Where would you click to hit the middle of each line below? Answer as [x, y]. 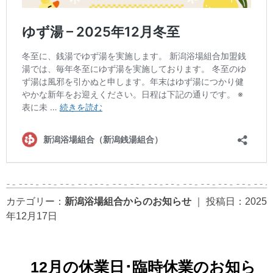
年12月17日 [32, 216]
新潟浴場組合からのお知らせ [128, 201]
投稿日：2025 [236, 201]
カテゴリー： [35, 201]
